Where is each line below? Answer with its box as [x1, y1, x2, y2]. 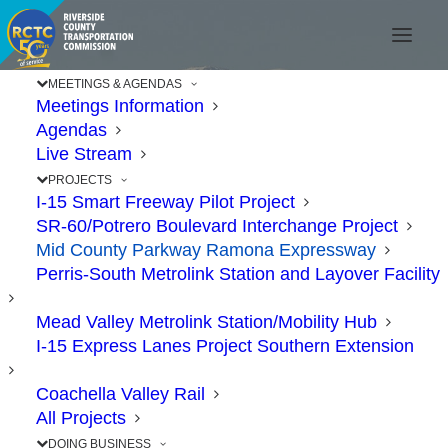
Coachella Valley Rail [36, 384, 205, 404]
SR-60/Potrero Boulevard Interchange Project [36, 216, 398, 236]
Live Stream [36, 144, 132, 164]
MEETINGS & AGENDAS [48, 77, 182, 91]
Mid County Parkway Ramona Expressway [36, 240, 376, 260]
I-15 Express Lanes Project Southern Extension [36, 336, 414, 356]
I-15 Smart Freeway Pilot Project [36, 192, 295, 212]
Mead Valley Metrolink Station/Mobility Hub [36, 312, 377, 332]
